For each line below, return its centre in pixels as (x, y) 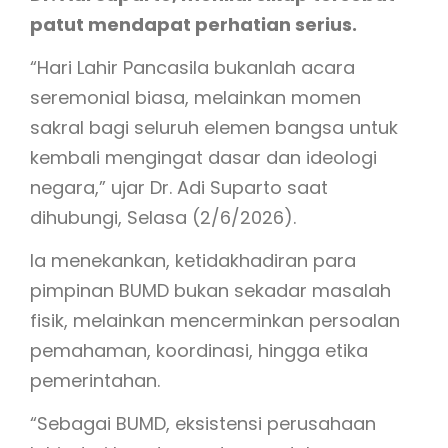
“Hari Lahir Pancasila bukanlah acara (192, 67)
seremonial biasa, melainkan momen (195, 97)
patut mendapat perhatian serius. (193, 24)
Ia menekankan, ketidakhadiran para (193, 260)
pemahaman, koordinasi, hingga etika (199, 350)
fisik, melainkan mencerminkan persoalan (215, 320)
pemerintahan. (95, 380)
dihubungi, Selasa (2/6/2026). (163, 217)
